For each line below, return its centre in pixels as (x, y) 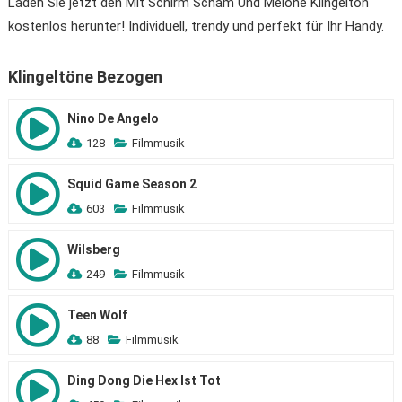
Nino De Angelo (113, 118)
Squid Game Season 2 (131, 184)
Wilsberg (93, 249)
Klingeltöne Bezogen (85, 77)
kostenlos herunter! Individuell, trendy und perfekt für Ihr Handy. (196, 26)
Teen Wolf (97, 315)
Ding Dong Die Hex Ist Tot (144, 380)
